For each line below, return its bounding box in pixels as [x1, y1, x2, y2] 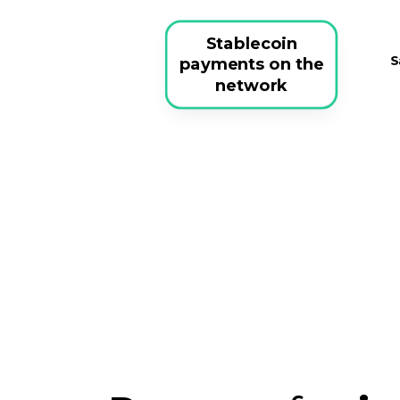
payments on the [179, 54, 324, 74]
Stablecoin [206, 33, 297, 54]
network [215, 75, 287, 96]
